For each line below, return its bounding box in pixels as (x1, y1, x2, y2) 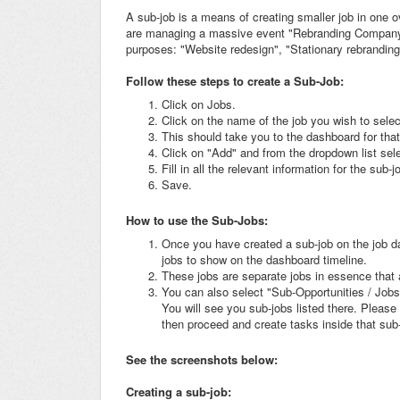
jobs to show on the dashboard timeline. (162, 251, 367, 269)
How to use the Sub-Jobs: (126, 212, 271, 229)
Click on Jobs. (162, 96, 236, 113)
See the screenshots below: (126, 351, 278, 369)
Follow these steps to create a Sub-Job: (126, 72, 344, 90)
